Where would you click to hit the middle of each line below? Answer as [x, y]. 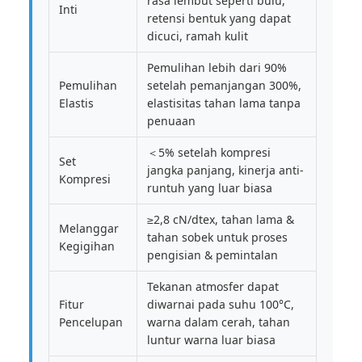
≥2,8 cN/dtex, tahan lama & [221, 219]
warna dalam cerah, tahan [219, 322]
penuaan [171, 121]
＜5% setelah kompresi [209, 152]
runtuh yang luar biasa [210, 188]
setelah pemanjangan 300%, [224, 85]
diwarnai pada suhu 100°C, [221, 304]
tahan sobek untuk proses [217, 237]
